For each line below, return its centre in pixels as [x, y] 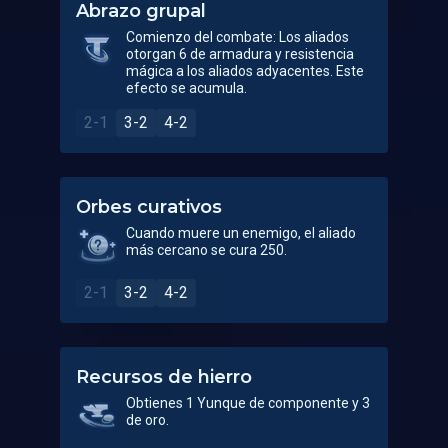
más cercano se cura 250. [206, 250]
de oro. [147, 420]
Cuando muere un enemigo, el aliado [241, 233]
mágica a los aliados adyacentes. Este [245, 71]
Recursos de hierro [164, 377]
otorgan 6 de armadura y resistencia [240, 54]
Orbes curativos [149, 207]
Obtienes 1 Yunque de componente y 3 [248, 403]
